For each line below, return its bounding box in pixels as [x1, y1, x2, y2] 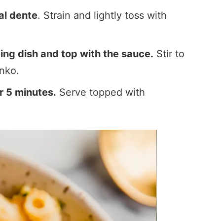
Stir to [153, 48, 184, 60]
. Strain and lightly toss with [37, 9, 167, 21]
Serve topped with [56, 86, 145, 98]
